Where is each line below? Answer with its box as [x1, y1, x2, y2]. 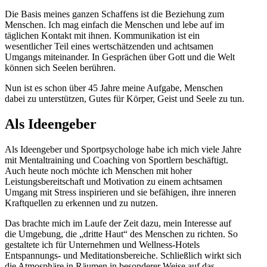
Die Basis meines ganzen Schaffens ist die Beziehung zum [5, 8, 224, 19]
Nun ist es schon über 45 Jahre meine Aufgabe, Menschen [5, 82, 223, 93]
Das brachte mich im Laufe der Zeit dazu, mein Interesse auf [5, 218, 231, 228]
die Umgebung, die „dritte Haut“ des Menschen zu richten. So [5, 228, 238, 239]
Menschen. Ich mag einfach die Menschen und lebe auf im [5, 19, 224, 30]
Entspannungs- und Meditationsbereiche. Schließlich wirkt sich [5, 250, 241, 260]
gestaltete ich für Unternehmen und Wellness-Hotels [5, 239, 200, 250]
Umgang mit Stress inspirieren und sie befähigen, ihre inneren [5, 187, 236, 197]
